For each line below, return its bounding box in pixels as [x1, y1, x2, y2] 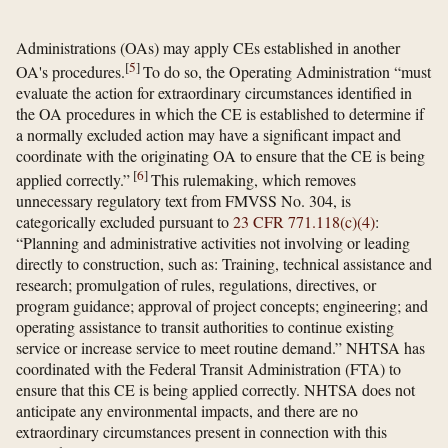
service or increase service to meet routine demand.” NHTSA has [16, 337, 425, 359]
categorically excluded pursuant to [16, 211, 233, 233]
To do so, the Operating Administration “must [143, 61, 431, 83]
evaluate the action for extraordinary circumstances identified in [16, 82, 412, 104]
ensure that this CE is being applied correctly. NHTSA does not [16, 379, 415, 401]
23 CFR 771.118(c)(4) [233, 211, 375, 233]
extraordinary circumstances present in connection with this [16, 421, 387, 443]
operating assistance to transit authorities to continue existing [16, 316, 394, 338]
